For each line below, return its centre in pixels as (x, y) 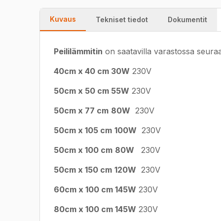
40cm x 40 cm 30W (92, 71)
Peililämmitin (78, 51)
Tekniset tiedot (122, 19)
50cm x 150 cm (83, 170)
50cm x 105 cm (83, 130)
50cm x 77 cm (81, 110)
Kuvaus (63, 19)
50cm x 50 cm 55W (92, 91)
